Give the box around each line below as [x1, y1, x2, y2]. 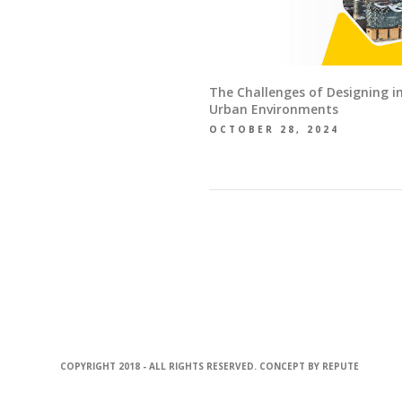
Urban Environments [209, 100, 339, 118]
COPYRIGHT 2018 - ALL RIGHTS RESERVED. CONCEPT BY [60, 360, 323, 373]
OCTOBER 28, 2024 [209, 123, 340, 136]
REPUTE [322, 360, 360, 373]
